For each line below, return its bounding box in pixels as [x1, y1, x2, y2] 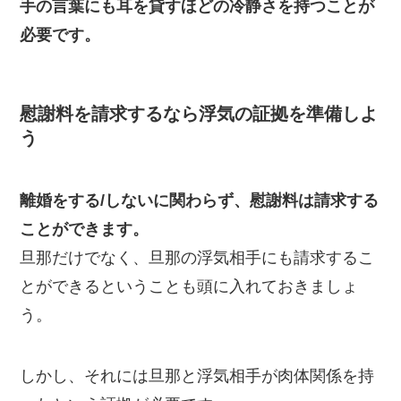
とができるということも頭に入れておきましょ [20, 277, 359, 295]
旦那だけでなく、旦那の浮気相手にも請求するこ [20, 248, 375, 267]
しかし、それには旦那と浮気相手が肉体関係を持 [20, 366, 375, 385]
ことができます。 [20, 219, 149, 238]
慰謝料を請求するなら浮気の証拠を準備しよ [20, 104, 379, 124]
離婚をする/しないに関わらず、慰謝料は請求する [20, 191, 380, 209]
